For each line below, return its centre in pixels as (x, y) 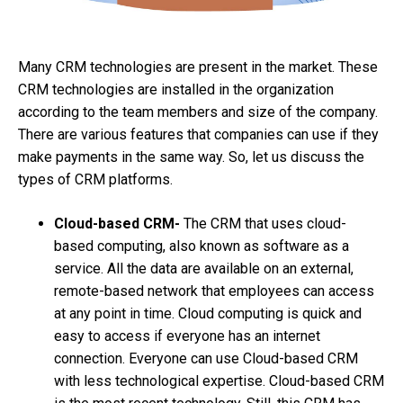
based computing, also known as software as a (201, 246)
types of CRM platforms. (99, 180)
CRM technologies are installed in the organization (176, 90)
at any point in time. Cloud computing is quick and (208, 314)
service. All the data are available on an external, (204, 269)
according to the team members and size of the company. (198, 112)
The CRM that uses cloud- (265, 224)
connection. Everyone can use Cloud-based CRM (206, 359)
